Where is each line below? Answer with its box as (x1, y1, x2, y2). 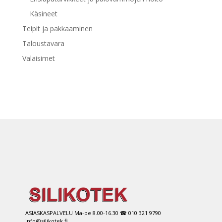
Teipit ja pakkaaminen (22, 23, 93, 33)
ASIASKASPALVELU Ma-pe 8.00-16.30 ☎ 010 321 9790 (25, 209, 161, 217)
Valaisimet (22, 53, 55, 63)
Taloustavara (22, 38, 64, 48)
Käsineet (29, 8, 57, 18)
